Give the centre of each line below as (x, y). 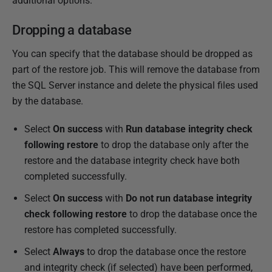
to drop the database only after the (173, 145)
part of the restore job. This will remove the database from (136, 70)
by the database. (48, 101)
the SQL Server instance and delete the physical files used (135, 86)
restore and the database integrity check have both (132, 161)
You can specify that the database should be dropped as (132, 54)
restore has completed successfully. (100, 230)
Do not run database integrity (189, 199)
